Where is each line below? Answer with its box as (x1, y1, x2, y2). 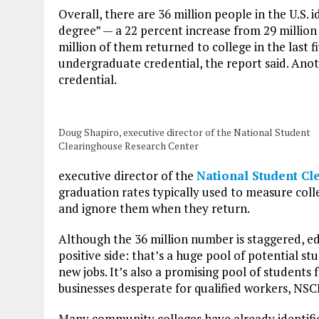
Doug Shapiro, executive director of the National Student (58, 125, 310, 139)
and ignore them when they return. (58, 199, 250, 216)
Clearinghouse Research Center (58, 138, 199, 152)
